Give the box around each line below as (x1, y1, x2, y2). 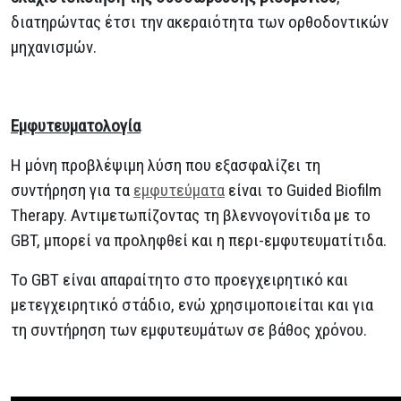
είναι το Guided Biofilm (225, 179, 381, 200)
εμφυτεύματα (133, 179, 225, 200)
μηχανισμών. (11, 36, 97, 57)
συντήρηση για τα (11, 179, 133, 200)
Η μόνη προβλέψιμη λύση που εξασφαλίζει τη (11, 154, 320, 175)
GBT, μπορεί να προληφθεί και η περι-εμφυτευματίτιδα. (11, 229, 387, 251)
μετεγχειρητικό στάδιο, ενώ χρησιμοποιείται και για (11, 294, 373, 315)
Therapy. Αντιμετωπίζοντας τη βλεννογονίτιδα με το (11, 204, 371, 226)
